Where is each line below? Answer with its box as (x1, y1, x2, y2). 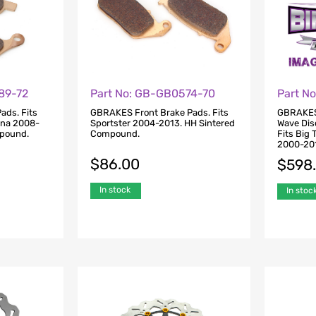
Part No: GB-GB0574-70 (90, 87, 215, 100)
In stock (99, 184, 130, 195)
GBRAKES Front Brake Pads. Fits (90, 107, 229, 118)
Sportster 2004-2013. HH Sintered (90, 117, 235, 128)
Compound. (90, 128, 140, 139)
